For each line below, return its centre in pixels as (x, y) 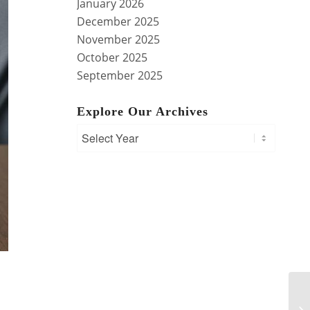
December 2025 (118, 21)
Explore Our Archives (143, 111)
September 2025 (120, 75)
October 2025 (112, 57)
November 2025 (119, 39)
